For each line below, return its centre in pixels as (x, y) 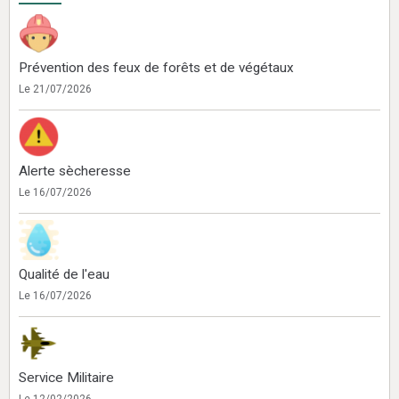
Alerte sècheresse (75, 171)
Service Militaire (66, 377)
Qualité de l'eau (64, 274)
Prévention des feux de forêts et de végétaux (156, 67)
